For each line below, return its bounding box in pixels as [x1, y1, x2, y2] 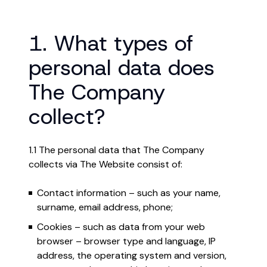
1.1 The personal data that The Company [29, 144, 204, 156]
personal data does [29, 53, 215, 82]
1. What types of [29, 29, 194, 57]
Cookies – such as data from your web [37, 221, 205, 233]
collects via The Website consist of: [29, 158, 182, 170]
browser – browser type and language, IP [37, 235, 216, 247]
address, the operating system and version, [37, 249, 226, 262]
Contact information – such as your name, [37, 187, 221, 199]
